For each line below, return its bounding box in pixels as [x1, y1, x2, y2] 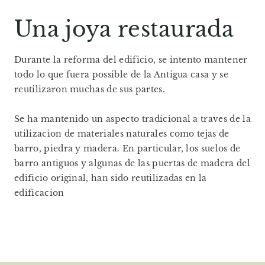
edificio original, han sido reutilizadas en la [14, 172, 207, 183]
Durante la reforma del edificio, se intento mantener [14, 54, 248, 65]
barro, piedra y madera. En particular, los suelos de [14, 143, 241, 154]
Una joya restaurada [14, 15, 234, 43]
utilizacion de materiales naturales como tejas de [14, 128, 230, 139]
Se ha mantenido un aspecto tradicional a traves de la [14, 113, 251, 124]
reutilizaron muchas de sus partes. [14, 83, 165, 95]
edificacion [14, 187, 64, 198]
